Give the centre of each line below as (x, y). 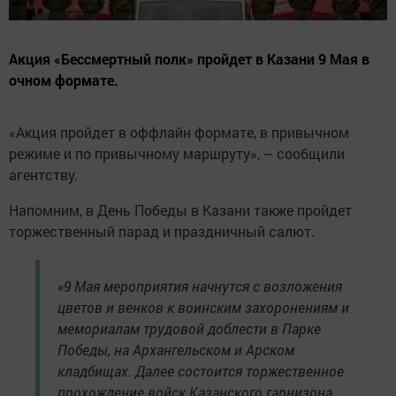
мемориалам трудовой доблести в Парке (189, 329)
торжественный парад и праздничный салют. (162, 232)
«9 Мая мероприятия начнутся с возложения (200, 286)
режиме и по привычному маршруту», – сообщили (177, 154)
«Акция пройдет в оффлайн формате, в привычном (179, 133)
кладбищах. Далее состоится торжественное (201, 371)
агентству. (43, 175)
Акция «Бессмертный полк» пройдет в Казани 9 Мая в (189, 59)
